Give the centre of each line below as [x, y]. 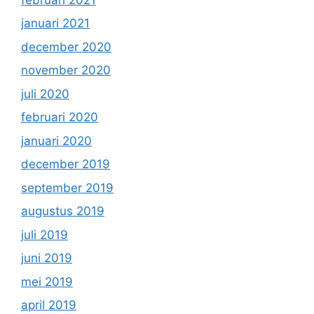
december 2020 [66, 47]
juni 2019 [47, 258]
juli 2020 [45, 94]
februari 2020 [60, 117]
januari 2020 [56, 141]
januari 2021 [55, 23]
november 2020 [66, 70]
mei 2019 [47, 281]
